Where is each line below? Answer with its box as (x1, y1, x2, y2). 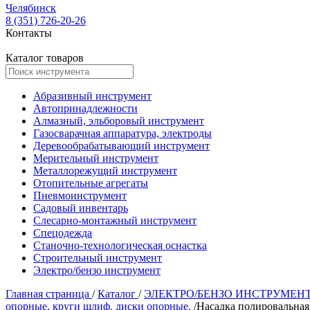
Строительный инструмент (33, 252, 162, 264)
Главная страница (6, 288, 92, 300)
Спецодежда (33, 227, 92, 239)
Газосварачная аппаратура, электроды (33, 127, 212, 139)
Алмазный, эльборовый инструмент (33, 115, 204, 127)
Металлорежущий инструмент (33, 165, 177, 176)
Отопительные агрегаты (33, 177, 148, 189)
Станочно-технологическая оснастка (33, 239, 207, 251)
